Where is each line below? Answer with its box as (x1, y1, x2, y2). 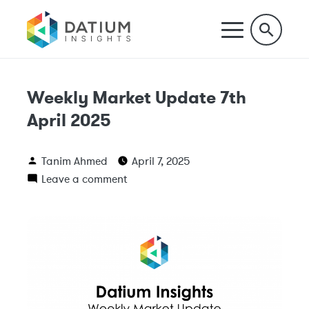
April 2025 (27, 109, 111, 132)
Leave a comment (41, 172, 127, 186)
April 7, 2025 (132, 154, 190, 168)
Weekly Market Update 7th (27, 86, 246, 109)
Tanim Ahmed (41, 154, 108, 168)
